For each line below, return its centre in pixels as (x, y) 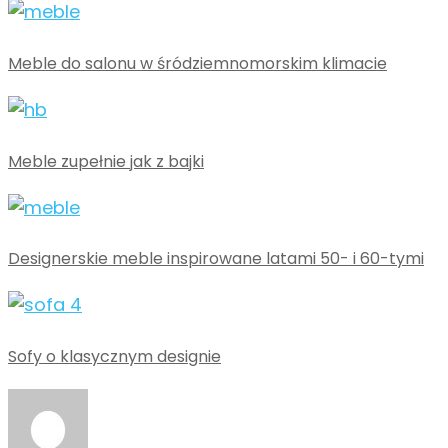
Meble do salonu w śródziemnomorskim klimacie (197, 63)
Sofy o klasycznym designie (114, 357)
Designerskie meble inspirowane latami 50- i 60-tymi (216, 259)
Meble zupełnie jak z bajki (106, 161)
